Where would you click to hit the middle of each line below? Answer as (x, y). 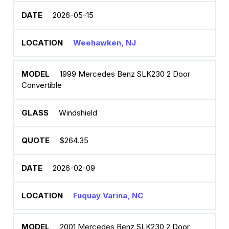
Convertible (42, 85)
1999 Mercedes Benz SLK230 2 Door (125, 74)
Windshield (78, 113)
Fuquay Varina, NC (108, 196)
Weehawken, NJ (105, 43)
